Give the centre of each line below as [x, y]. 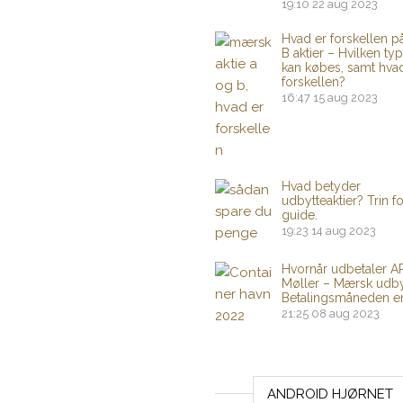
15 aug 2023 [345, 98]
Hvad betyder [321, 186]
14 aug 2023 [344, 231]
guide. [300, 215]
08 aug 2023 [345, 313]
